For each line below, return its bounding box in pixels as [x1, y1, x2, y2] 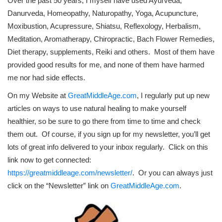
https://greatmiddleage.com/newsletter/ [7, 168, 132, 177]
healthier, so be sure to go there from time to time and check [7, 117, 201, 126]
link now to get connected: [7, 156, 93, 165]
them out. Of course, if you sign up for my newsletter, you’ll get [7, 130, 210, 139]
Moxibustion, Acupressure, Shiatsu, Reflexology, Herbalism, [7, 22, 201, 31]
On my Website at [7, 91, 68, 100]
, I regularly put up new [137, 91, 210, 100]
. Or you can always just [132, 168, 213, 177]
